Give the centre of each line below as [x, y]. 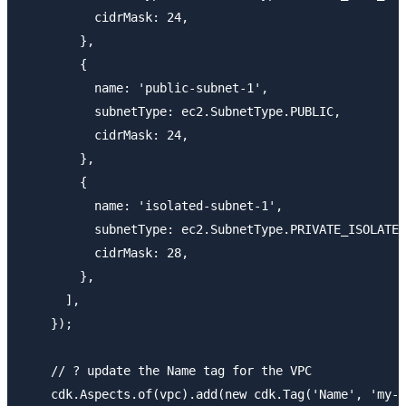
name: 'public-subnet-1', [145, 87]
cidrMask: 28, [105, 252]
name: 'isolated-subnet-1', [152, 205]
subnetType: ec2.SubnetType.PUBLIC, [181, 111]
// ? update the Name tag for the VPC [167, 370]
